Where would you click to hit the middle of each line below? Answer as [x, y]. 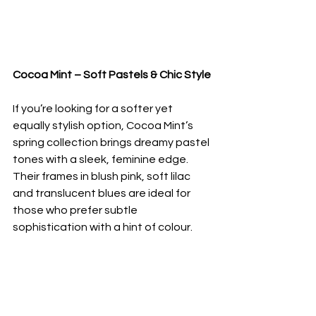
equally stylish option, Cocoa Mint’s [104, 126]
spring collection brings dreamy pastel [112, 143]
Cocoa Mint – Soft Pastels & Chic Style [112, 75]
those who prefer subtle [76, 211]
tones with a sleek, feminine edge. [102, 160]
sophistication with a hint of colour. [103, 227]
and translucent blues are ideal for [103, 194]
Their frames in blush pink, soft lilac [103, 177]
